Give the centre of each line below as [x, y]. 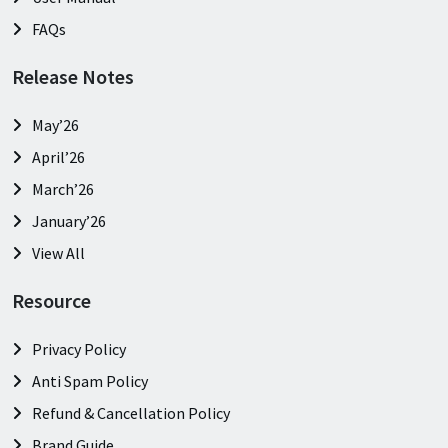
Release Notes [73, 77]
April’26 [58, 157]
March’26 [63, 189]
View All [58, 253]
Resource [51, 301]
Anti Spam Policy [90, 381]
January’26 [69, 221]
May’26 [55, 125]
